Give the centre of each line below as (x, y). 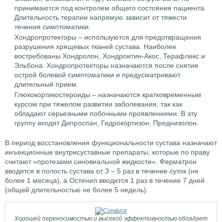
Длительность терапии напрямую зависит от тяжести (101, 18)
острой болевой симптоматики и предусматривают (97, 75)
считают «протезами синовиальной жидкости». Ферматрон (101, 162)
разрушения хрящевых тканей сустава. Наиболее (95, 47)
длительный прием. (46, 84)
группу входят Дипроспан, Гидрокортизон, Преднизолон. (107, 123)
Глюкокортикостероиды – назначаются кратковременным (108, 95)
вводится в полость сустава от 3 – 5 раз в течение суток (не (102, 171)
